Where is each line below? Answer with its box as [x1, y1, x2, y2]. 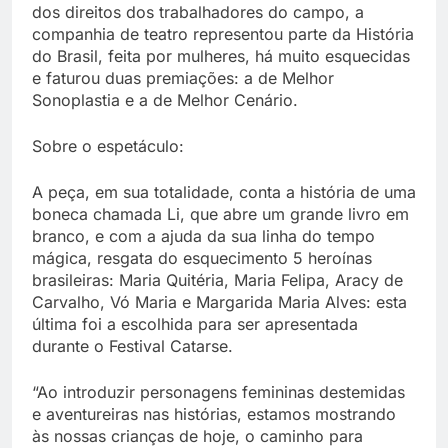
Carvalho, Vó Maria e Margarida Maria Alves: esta [32, 292, 407, 313]
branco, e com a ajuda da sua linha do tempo [32, 226, 375, 247]
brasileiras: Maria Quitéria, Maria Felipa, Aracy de [32, 270, 403, 291]
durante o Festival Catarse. [32, 336, 233, 357]
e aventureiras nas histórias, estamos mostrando [32, 404, 396, 425]
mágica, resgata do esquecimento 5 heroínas [32, 248, 372, 269]
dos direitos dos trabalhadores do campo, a [32, 2, 364, 23]
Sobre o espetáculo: [32, 136, 184, 157]
